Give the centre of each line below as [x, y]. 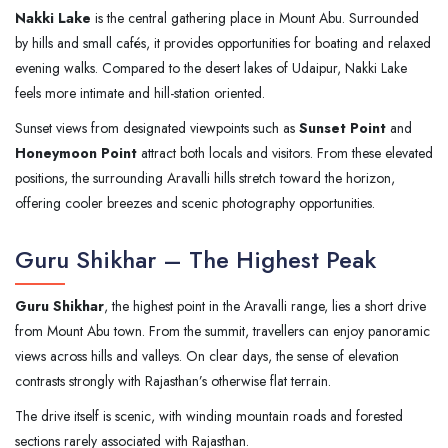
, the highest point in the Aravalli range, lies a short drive [265, 305]
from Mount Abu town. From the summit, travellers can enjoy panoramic [222, 330]
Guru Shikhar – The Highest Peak [195, 259]
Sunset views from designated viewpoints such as [157, 127]
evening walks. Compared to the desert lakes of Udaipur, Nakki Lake [211, 67]
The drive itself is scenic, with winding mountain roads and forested [209, 415]
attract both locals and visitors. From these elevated [285, 152]
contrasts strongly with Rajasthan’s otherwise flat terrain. [173, 380]
